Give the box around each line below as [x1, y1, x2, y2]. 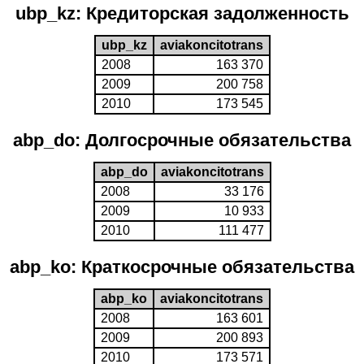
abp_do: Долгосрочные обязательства [13, 130, 351, 150]
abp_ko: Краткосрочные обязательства [10, 257, 354, 277]
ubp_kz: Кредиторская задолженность [15, 3, 349, 24]
